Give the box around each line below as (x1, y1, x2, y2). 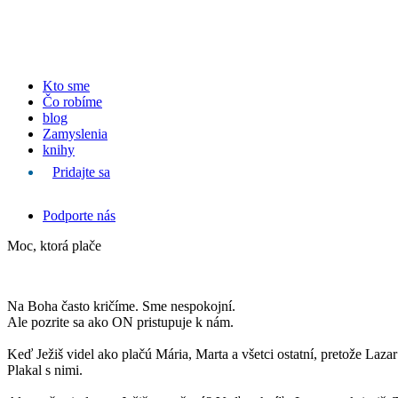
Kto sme (43, 78, 90, 93)
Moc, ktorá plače (7, 238, 101, 253)
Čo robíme (43, 94, 102, 109)
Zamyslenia (43, 126, 107, 141)
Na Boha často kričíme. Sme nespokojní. (7, 298, 235, 314)
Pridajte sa (52, 164, 110, 179)
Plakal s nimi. (7, 362, 83, 378)
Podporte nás (43, 208, 115, 223)
